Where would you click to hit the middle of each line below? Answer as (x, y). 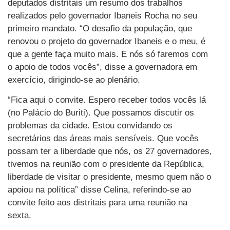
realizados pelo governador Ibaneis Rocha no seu (102, 15)
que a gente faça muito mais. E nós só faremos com (108, 54)
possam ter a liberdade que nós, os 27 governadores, (110, 151)
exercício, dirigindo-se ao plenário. (74, 80)
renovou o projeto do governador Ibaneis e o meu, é (107, 41)
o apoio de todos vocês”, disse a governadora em (102, 67)
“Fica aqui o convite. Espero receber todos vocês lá (107, 100)
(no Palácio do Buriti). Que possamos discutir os (101, 113)
